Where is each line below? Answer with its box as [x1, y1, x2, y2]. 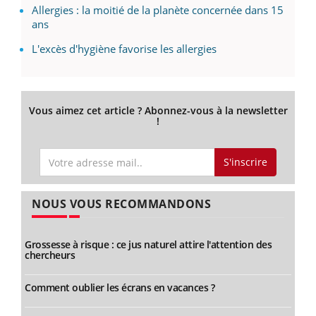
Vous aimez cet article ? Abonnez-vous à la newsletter [28, 104, 288, 118]
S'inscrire [223, 155, 267, 169]
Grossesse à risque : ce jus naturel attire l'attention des [25, 237, 272, 251]
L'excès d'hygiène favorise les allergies [32, 42, 217, 56]
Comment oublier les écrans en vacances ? [25, 280, 214, 294]
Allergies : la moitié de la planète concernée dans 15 [32, 3, 284, 18]
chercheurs [25, 248, 75, 262]
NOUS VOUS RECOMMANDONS [32, 195, 211, 212]
